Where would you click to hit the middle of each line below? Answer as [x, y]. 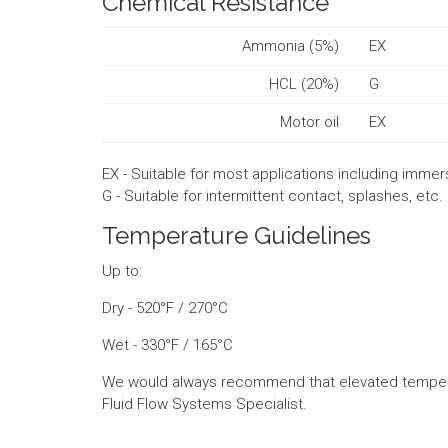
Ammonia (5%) [290, 45]
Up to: [122, 270]
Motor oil [309, 121]
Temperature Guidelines [236, 235]
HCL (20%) [304, 83]
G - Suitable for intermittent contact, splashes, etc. [272, 195]
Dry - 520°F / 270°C [165, 307]
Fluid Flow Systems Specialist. [204, 403]
